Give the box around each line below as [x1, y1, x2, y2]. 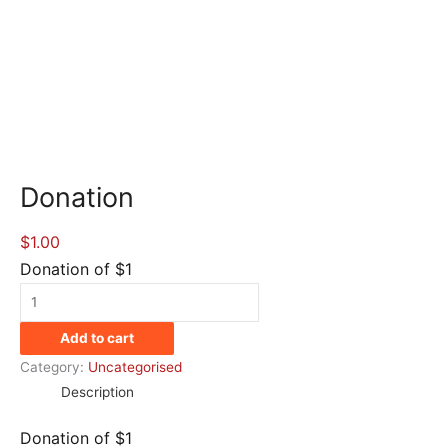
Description [61, 383, 135, 400]
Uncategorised [88, 358, 182, 375]
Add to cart [60, 329, 134, 346]
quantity [19, 311, 72, 328]
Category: [20, 358, 88, 375]
